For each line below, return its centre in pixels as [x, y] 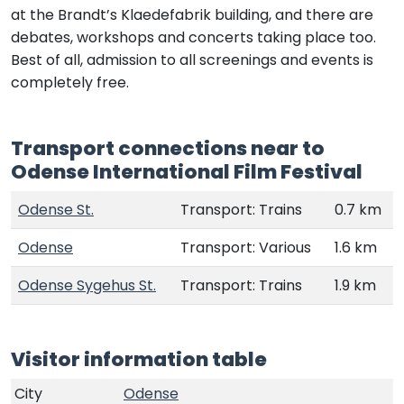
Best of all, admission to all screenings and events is [192, 60]
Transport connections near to [168, 148]
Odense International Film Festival [187, 171]
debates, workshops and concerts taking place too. [193, 37]
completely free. [70, 82]
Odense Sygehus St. [87, 285]
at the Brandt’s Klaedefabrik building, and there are [192, 14]
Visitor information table [139, 359]
